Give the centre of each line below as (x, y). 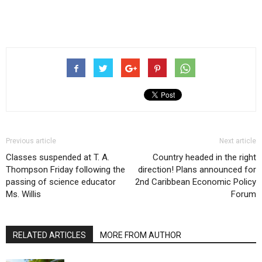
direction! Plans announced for (197, 170)
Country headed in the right (204, 158)
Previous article (31, 141)
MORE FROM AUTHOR (141, 235)
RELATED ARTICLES (49, 235)
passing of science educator (61, 182)
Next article (238, 141)
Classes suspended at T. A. (58, 158)
